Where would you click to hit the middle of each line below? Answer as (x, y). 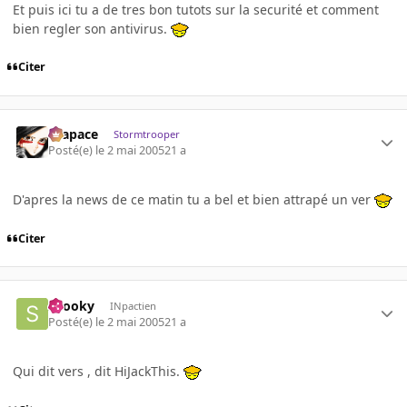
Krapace (74, 134)
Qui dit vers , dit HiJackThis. (98, 371)
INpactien (133, 305)
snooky (72, 305)
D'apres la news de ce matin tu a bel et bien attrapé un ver (194, 200)
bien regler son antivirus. (92, 28)
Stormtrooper (146, 134)
